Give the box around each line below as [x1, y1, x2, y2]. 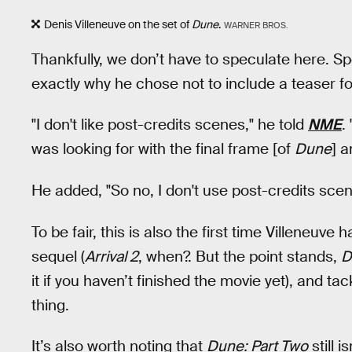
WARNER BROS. [223, 20, 288, 31]
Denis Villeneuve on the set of [44, 17, 192, 32]
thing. [31, 295, 69, 315]
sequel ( [31, 246, 85, 266]
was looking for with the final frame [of [31, 139, 295, 159]
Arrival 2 [85, 246, 138, 266]
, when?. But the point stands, [138, 246, 341, 266]
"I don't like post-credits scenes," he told [31, 115, 308, 135]
